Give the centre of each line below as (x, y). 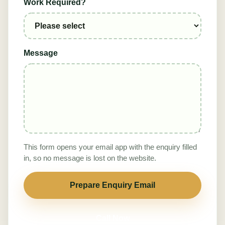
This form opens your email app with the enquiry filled (110, 147)
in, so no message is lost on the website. (90, 158)
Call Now (113, 218)
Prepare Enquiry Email (113, 185)
